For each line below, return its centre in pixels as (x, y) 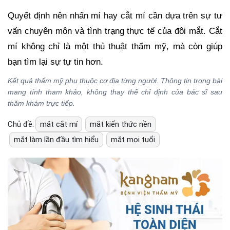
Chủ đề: (21, 124)
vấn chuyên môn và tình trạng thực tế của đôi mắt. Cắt (115, 31)
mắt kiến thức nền (121, 124)
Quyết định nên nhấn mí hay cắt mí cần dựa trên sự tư (115, 15)
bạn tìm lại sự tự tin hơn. (55, 62)
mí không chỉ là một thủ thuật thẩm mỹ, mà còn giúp (115, 46)
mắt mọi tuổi (133, 139)
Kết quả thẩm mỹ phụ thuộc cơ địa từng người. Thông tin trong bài (115, 80)
